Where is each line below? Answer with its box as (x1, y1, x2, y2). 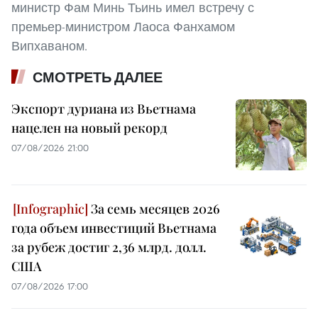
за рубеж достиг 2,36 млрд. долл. (11, 238, 207, 256)
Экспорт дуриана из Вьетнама (11, 100, 196, 118)
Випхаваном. (11, 38, 87, 55)
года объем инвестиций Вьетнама (11, 219, 216, 237)
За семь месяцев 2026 (88, 200, 220, 218)
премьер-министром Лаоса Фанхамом (11, 18, 235, 35)
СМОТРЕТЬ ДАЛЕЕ (33, 69, 163, 87)
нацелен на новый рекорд (11, 119, 168, 137)
